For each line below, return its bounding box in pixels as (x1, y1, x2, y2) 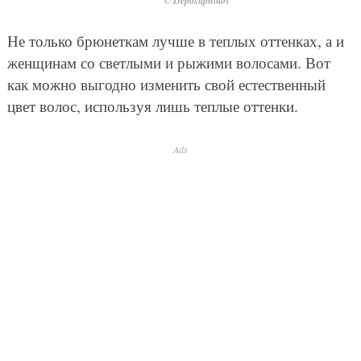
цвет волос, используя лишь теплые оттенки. (6, 96, 298, 117)
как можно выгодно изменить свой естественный (6, 74, 326, 95)
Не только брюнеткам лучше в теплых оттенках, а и (6, 31, 344, 52)
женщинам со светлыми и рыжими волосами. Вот (6, 52, 330, 73)
